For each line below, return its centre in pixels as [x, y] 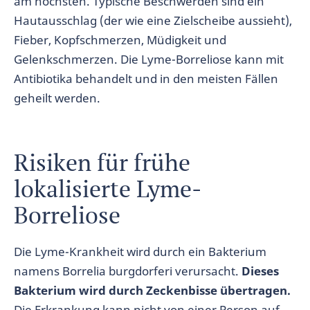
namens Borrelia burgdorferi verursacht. [128, 271]
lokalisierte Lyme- [108, 189]
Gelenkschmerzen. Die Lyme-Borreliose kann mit [149, 59]
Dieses [260, 271]
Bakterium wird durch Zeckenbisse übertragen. [152, 290]
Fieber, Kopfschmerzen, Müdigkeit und [120, 40]
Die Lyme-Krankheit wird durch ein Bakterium [140, 252]
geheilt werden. [57, 98]
